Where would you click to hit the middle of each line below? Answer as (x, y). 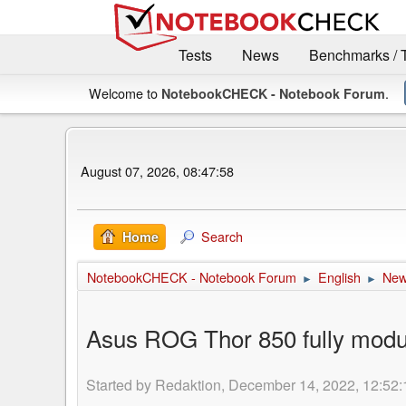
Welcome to (125, 92)
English (339, 276)
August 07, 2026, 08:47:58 (157, 171)
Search (222, 236)
